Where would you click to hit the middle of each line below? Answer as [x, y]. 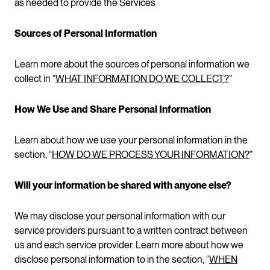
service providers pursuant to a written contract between [131, 231]
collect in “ [35, 79]
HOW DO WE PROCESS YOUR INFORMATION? [151, 155]
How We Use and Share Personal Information [113, 110]
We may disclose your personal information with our [120, 216]
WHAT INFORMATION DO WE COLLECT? [142, 79]
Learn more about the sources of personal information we [132, 64]
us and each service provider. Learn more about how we [129, 245]
